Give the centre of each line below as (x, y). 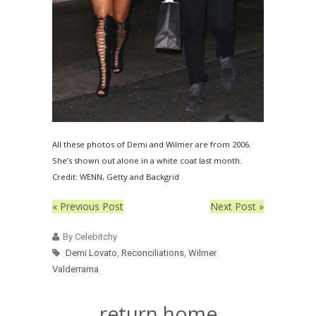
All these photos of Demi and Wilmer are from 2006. (152, 144)
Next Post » (237, 206)
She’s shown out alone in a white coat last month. (147, 160)
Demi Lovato (91, 253)
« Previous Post (88, 206)
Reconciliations (153, 253)
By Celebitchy (90, 236)
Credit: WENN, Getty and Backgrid (116, 176)
